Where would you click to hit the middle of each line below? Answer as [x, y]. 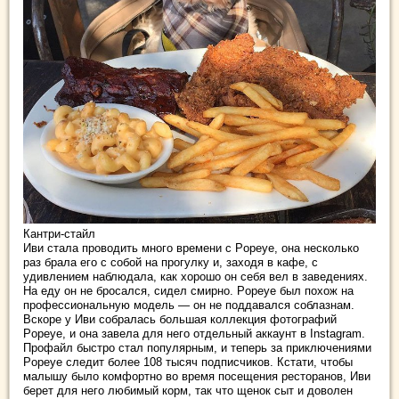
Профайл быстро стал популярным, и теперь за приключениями [197, 348]
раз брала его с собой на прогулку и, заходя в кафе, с [171, 263]
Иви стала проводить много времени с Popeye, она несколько [191, 248]
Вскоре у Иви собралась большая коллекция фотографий [180, 320]
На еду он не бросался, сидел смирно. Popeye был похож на [188, 291]
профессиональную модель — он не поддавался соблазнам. [189, 305]
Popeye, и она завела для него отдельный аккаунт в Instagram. [194, 334]
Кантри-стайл [59, 234]
